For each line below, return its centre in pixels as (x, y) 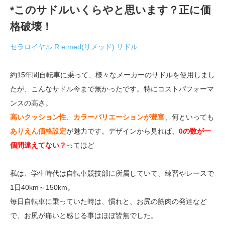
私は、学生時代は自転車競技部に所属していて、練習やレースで (112, 174)
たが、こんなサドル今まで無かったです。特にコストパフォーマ (112, 89)
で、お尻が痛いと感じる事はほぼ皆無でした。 (84, 216)
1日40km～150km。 (42, 188)
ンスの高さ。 (31, 103)
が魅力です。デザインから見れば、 (123, 131)
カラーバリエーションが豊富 (119, 117)
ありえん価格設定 (38, 131)
